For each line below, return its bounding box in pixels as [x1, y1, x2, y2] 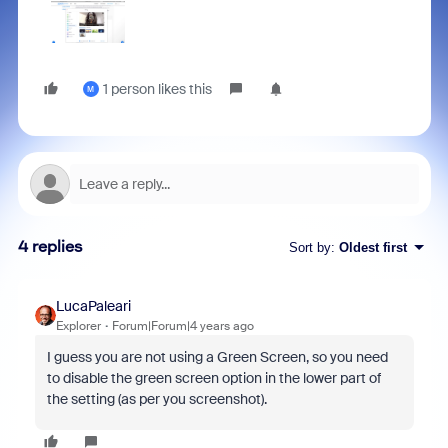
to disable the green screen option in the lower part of [46, 369, 381, 388]
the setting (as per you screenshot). [46, 390, 267, 409]
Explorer [55, 318, 101, 335]
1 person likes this [102, 80, 212, 99]
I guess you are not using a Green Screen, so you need [46, 348, 388, 367]
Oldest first [338, 239, 407, 255]
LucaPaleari [55, 297, 131, 316]
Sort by [288, 239, 331, 255]
